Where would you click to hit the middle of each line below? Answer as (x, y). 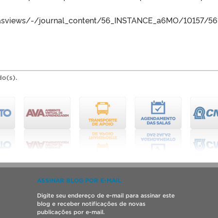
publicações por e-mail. (71, 212)
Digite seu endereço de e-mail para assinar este (106, 196)
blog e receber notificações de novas (91, 204)
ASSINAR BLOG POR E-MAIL (79, 181)
